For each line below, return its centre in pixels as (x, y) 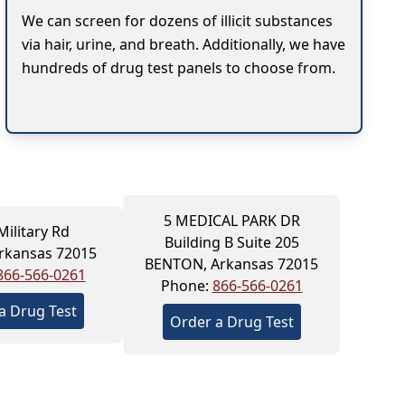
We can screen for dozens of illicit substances (177, 20)
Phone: (186, 285)
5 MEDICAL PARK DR (231, 220)
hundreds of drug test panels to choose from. (178, 67)
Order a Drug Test (231, 321)
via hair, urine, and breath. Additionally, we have (183, 44)
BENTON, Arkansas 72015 (231, 264)
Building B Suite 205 (231, 242)
